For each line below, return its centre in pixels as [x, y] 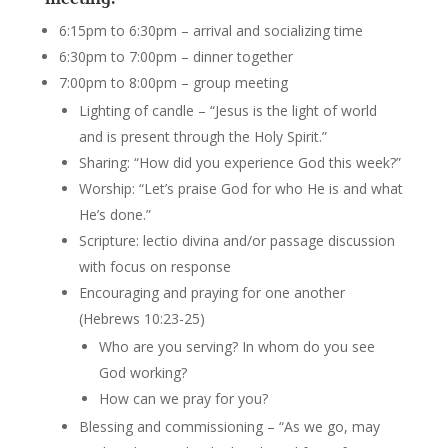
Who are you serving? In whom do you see [236, 346]
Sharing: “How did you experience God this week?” [239, 162]
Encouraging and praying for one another [211, 292]
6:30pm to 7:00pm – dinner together [175, 56]
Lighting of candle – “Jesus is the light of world [227, 110]
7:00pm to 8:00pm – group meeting [173, 82]
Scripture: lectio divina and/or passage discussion [236, 240]
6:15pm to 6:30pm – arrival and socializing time [210, 30]
